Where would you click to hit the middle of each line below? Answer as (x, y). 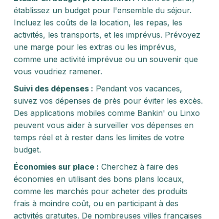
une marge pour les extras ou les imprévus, (95, 47)
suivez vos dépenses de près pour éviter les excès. (108, 101)
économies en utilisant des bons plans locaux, (99, 179)
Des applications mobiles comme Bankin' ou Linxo (107, 113)
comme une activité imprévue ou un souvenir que (106, 59)
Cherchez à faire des (139, 167)
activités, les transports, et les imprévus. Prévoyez (107, 35)
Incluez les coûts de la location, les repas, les (98, 22)
